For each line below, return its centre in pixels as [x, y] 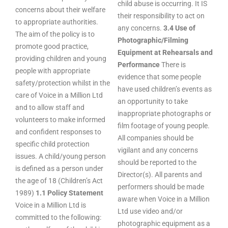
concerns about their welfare [60, 10]
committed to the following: [58, 217]
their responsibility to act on [161, 16]
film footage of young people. [164, 126]
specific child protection [52, 144]
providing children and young [61, 59]
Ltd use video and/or [150, 211]
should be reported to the [157, 162]
